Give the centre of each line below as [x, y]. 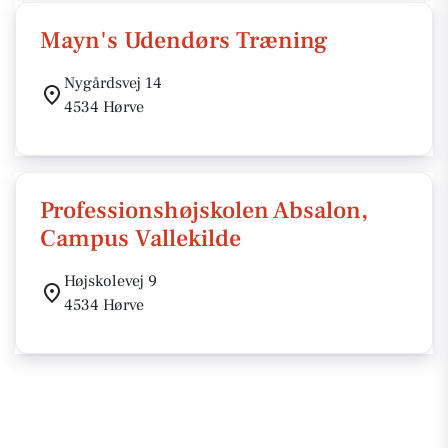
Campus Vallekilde [140, 238]
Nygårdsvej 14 [113, 83]
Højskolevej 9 [110, 281]
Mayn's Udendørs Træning [184, 40]
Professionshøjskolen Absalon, [204, 210]
